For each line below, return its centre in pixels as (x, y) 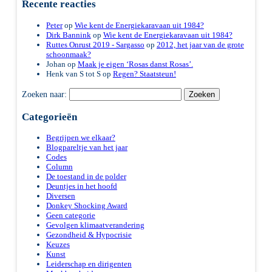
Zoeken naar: (44, 94)
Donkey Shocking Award (87, 206)
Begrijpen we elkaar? (80, 138)
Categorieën (49, 117)
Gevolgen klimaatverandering (95, 225)
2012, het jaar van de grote (200, 45)
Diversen (60, 196)
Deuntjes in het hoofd (81, 186)
